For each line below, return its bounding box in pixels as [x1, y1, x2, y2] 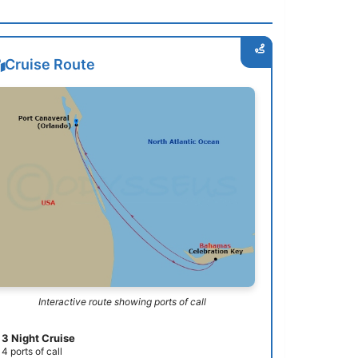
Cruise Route [5, 56, 96, 74]
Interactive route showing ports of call [38, 295, 206, 308]
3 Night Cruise [2, 331, 76, 344]
